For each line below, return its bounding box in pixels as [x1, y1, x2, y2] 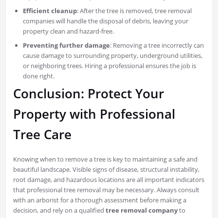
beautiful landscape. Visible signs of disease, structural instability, [13, 164, 200, 174]
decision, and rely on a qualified [13, 205, 106, 215]
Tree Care [13, 125, 72, 143]
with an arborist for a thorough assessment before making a [13, 195, 186, 204]
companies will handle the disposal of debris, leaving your [22, 16, 188, 25]
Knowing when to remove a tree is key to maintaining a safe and [13, 154, 198, 163]
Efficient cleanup [22, 6, 77, 15]
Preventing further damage [22, 40, 110, 50]
